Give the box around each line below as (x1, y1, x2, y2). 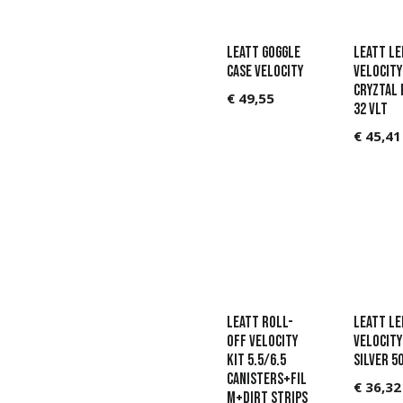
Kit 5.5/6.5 (227, 350, 287, 370)
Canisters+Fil (227, 369, 308, 389)
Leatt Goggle (227, 42, 301, 62)
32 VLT (353, 99, 388, 119)
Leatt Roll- (227, 312, 294, 332)
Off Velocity (227, 331, 299, 351)
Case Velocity (227, 61, 304, 81)
